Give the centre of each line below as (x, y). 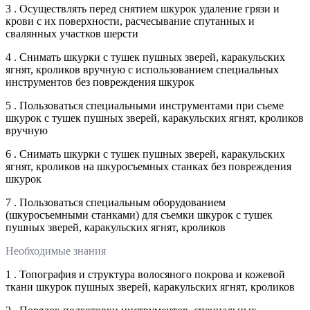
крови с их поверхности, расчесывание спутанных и (130, 21)
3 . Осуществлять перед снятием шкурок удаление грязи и (143, 8)
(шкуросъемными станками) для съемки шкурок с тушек (139, 215)
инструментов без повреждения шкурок (100, 82)
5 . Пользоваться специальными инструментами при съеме (145, 105)
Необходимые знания (56, 250)
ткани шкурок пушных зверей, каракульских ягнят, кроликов (150, 286)
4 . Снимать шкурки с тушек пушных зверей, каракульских (145, 57)
